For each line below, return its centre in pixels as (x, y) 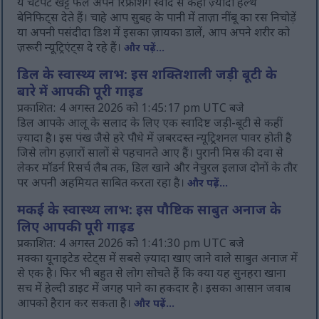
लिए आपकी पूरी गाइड (76, 229)
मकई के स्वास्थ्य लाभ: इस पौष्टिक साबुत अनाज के (150, 212)
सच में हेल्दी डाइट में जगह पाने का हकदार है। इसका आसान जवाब (154, 290)
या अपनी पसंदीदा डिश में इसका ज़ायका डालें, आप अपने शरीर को (154, 34)
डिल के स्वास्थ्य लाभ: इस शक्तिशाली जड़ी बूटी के (147, 77)
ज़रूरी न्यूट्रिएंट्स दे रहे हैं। (71, 49)
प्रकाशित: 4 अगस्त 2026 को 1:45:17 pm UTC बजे (131, 110)
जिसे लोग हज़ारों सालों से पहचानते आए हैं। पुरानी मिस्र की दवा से (151, 155)
